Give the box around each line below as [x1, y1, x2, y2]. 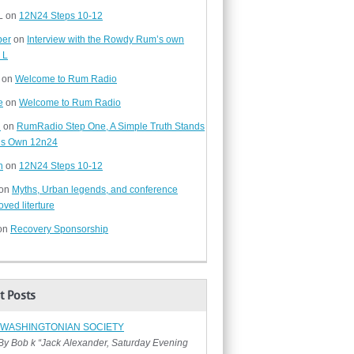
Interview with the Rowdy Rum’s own [27, 34, 184, 45]
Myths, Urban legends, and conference [12, 184, 178, 195]
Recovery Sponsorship [10, 224, 108, 235]
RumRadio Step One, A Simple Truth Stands [17, 121, 205, 132]
